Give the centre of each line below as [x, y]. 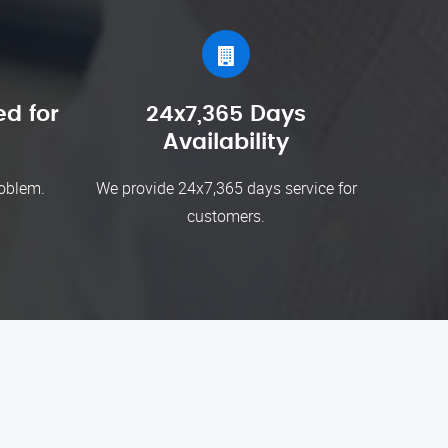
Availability [226, 142]
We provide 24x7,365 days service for [226, 188]
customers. [226, 216]
